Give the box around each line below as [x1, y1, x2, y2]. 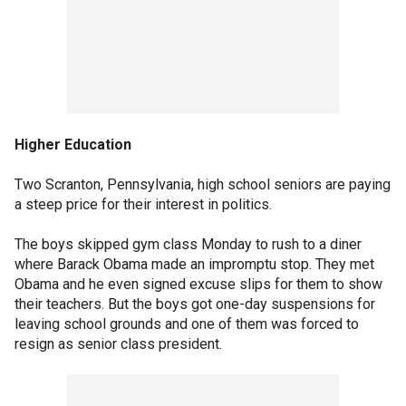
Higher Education [14, 136, 131, 153]
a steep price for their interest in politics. [14, 196, 272, 213]
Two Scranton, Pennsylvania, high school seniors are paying [14, 176, 391, 193]
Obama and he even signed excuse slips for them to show [14, 275, 382, 293]
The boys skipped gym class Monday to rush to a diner [14, 236, 362, 253]
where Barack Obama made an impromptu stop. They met [14, 256, 374, 273]
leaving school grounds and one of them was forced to [14, 315, 359, 333]
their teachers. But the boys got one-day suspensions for [14, 295, 375, 313]
